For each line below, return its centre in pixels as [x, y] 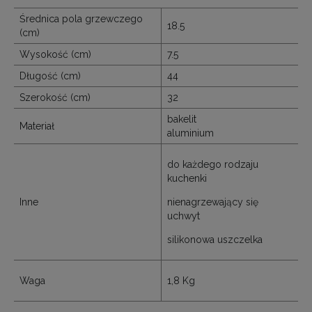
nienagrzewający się [213, 202]
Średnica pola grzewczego [81, 18]
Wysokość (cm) [55, 54]
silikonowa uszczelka [215, 239]
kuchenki [187, 178]
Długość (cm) [50, 76]
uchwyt [184, 216]
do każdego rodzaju [213, 164]
